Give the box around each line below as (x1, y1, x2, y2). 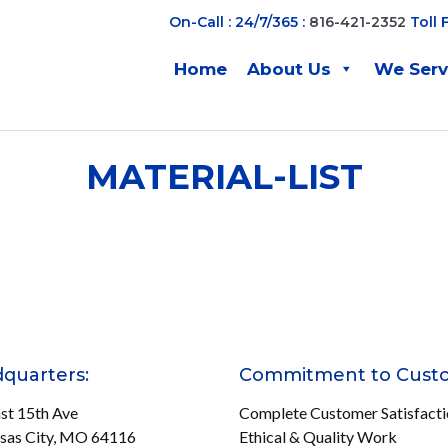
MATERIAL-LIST (85, 156, 363, 199)
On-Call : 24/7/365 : (169, 13, 305, 31)
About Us (247, 59, 331, 79)
